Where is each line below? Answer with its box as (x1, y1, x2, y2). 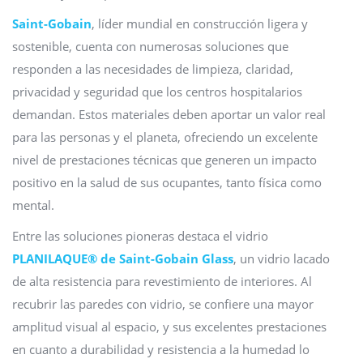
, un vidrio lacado (233, 250, 330, 267)
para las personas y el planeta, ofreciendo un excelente (12, 129, 318, 145)
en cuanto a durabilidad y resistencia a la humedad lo (12, 341, 310, 357)
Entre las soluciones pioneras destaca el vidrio (12, 228, 268, 244)
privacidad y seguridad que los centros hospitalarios (12, 83, 302, 100)
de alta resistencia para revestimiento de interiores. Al (12, 273, 312, 289)
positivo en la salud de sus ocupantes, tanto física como (12, 174, 322, 190)
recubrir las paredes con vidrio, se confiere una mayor (12, 296, 314, 312)
